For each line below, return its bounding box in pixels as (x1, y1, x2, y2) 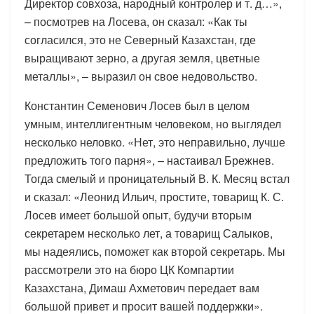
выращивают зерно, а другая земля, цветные (25, 49, 260, 66)
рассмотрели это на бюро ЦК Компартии (25, 261, 234, 278)
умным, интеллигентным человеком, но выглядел (25, 115, 281, 132)
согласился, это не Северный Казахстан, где (25, 31, 256, 48)
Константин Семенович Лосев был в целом (25, 97, 250, 114)
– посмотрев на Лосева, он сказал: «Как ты (25, 13, 247, 29)
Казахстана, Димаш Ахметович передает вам (25, 279, 259, 296)
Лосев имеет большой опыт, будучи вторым (25, 206, 252, 223)
